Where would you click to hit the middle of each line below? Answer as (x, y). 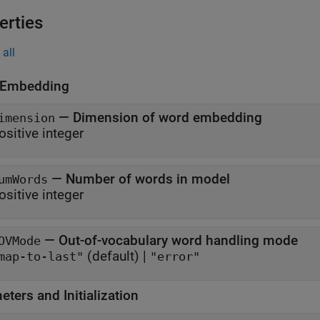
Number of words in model (148, 179)
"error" (175, 257)
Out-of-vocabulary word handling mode (178, 240)
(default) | (117, 256)
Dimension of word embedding (167, 117)
